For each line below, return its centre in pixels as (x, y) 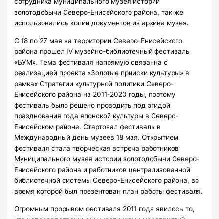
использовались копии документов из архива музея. (102, 23)
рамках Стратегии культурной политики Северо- (94, 84)
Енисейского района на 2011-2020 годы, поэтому (95, 95)
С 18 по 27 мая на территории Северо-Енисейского (99, 41)
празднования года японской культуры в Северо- (97, 116)
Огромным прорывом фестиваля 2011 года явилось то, (105, 208)
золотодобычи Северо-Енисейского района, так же (99, 12)
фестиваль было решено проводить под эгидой (92, 105)
